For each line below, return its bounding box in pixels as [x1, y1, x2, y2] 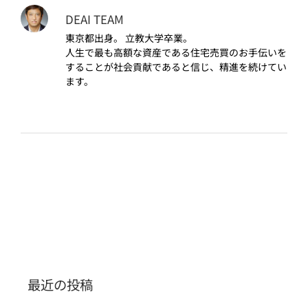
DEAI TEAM [65, 10, 124, 28]
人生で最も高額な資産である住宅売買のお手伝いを [65, 45, 287, 60]
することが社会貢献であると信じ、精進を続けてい [65, 60, 287, 74]
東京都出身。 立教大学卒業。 [65, 31, 192, 45]
